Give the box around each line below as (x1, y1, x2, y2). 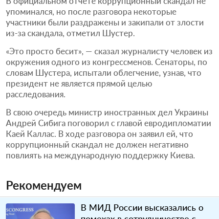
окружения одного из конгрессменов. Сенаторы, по (6, 56, 207, 67)
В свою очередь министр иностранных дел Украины (6, 107, 208, 117)
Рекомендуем (6, 177, 82, 192)
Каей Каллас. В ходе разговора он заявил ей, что (6, 128, 193, 139)
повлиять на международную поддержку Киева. (6, 150, 195, 160)
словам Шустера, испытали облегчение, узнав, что (6, 67, 201, 78)
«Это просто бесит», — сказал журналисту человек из (6, 45, 213, 56)
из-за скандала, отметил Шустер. (6, 27, 135, 38)
